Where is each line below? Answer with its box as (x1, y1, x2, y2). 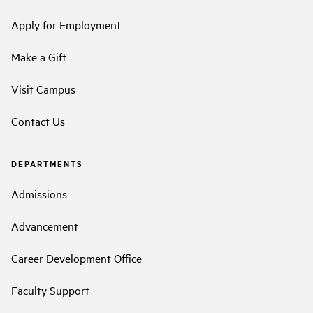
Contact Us (11, 112, 65, 129)
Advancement (11, 218, 78, 234)
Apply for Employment (11, 16, 121, 32)
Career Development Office (11, 250, 142, 266)
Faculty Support (11, 282, 89, 298)
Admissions (11, 186, 67, 202)
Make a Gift (11, 48, 66, 64)
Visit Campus (11, 80, 75, 96)
